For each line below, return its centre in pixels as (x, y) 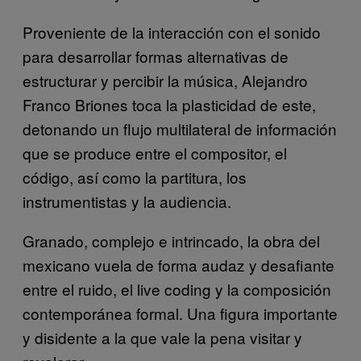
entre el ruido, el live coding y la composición (177, 288)
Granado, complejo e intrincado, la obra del (171, 240)
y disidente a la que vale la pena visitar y (162, 337)
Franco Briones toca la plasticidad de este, (169, 104)
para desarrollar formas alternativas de (156, 56)
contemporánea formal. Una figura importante (180, 313)
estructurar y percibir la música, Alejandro (165, 80)
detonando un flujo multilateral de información (180, 128)
